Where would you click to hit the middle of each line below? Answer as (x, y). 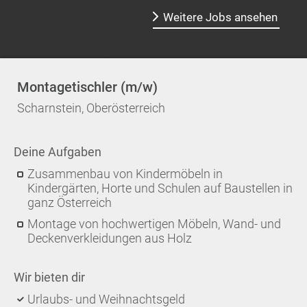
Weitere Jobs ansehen (220, 17)
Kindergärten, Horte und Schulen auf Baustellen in (160, 188)
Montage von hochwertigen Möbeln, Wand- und (154, 224)
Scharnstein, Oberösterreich (91, 108)
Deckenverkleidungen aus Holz (110, 238)
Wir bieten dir (49, 277)
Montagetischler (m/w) (87, 87)
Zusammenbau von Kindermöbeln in (125, 174)
